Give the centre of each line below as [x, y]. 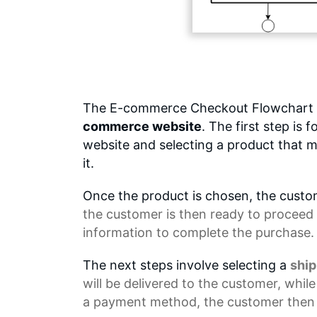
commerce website [142, 126]
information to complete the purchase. [198, 232]
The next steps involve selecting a [186, 265]
